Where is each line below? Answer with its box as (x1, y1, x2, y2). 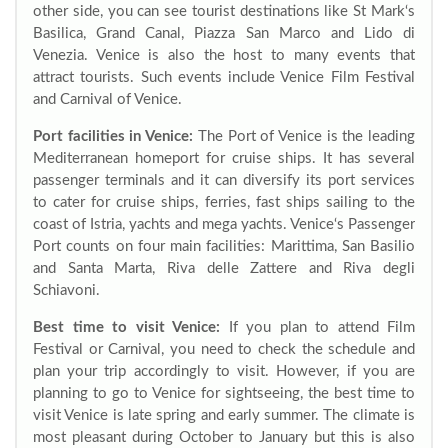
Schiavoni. (33, 283, 100, 298)
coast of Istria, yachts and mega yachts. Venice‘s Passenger (33, 217, 415, 232)
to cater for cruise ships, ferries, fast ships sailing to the (33, 195, 415, 210)
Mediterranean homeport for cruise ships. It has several (33, 151, 415, 166)
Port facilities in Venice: (33, 129, 194, 144)
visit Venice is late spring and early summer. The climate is (33, 408, 415, 423)
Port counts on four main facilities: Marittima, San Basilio (33, 239, 415, 254)
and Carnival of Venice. (33, 92, 182, 107)
